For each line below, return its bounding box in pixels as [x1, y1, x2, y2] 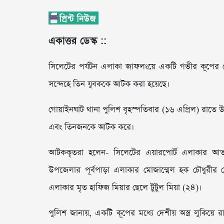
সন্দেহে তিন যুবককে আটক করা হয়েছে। [48, 78, 169, 90]
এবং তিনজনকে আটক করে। [48, 121, 134, 133]
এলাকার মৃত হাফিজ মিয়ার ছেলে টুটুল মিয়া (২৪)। [48, 182, 201, 194]
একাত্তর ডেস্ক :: [48, 34, 106, 48]
